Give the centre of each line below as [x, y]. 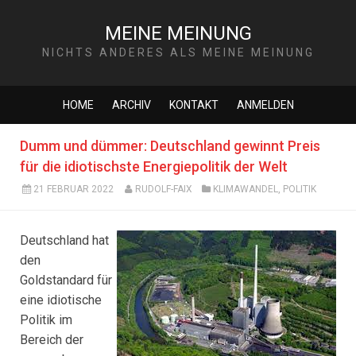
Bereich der [52, 340]
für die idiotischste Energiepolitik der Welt [154, 166]
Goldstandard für [66, 280]
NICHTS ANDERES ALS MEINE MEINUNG [178, 52]
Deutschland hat [64, 240]
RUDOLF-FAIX [163, 189]
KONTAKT [193, 105]
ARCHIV [131, 105]
